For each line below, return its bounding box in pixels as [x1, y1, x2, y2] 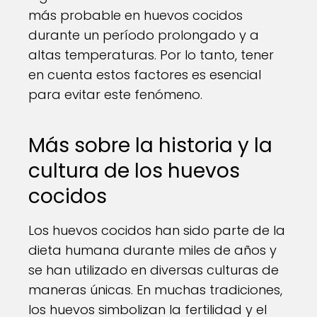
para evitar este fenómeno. [28, 86, 202, 103]
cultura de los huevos [28, 157, 240, 185]
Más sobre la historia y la [28, 132, 272, 159]
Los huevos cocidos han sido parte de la [28, 221, 285, 239]
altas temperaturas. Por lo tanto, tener [28, 46, 274, 64]
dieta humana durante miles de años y [28, 241, 277, 259]
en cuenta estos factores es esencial [28, 66, 261, 83]
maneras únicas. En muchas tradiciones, [28, 281, 282, 299]
